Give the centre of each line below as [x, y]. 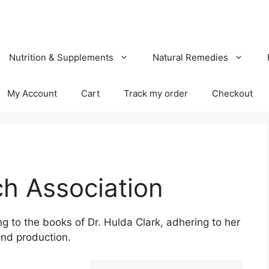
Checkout [232, 93]
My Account [32, 93]
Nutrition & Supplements [61, 57]
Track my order [156, 93]
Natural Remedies [190, 57]
